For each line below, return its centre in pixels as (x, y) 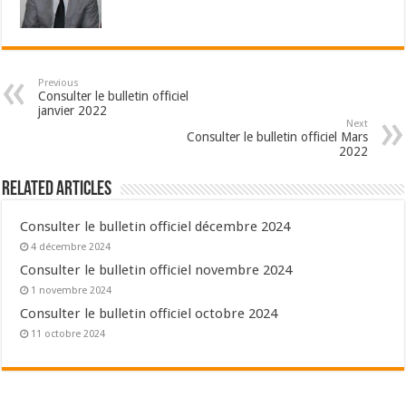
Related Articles (57, 190)
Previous (59, 83)
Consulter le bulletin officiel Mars (277, 137)
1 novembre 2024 (72, 290)
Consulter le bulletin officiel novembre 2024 (156, 270)
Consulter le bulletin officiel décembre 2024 (155, 227)
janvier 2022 (73, 111)
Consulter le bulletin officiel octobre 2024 (149, 314)
